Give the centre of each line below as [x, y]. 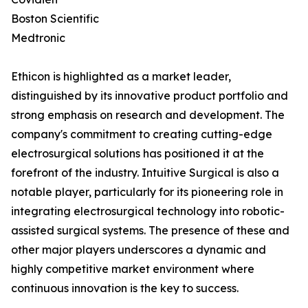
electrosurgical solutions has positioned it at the [137, 154]
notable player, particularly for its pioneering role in [147, 192]
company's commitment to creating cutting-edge [142, 134]
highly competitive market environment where [133, 269]
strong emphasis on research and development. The [148, 115]
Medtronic [38, 38]
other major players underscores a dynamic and [139, 250]
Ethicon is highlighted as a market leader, [121, 77]
